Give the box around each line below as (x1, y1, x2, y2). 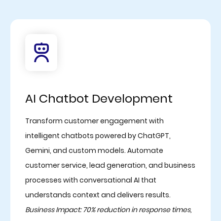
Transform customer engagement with (25, 115, 164, 126)
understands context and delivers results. (25, 189, 171, 200)
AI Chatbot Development (25, 90, 173, 107)
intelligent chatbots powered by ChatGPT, (25, 130, 171, 141)
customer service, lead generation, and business (25, 160, 195, 170)
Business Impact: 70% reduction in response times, (25, 204, 191, 215)
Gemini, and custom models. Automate (25, 145, 163, 155)
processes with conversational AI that (25, 175, 156, 185)
